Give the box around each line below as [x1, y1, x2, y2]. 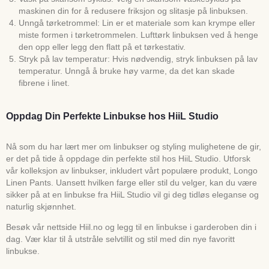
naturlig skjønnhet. [6, 201, 76, 211]
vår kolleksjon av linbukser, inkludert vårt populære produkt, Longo [6, 165, 258, 175]
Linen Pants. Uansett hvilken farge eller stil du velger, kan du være [6, 177, 257, 187]
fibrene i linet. [19, 77, 70, 88]
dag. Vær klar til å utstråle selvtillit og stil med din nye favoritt [6, 234, 235, 244]
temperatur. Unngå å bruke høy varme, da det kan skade [19, 65, 235, 76]
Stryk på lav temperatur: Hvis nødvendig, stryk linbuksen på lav [19, 53, 258, 64]
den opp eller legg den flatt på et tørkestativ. [19, 41, 186, 52]
